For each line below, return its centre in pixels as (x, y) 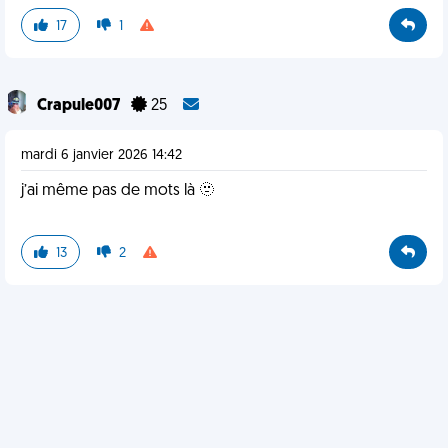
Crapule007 (80, 106)
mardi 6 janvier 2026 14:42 (101, 155)
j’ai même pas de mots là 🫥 (118, 191)
